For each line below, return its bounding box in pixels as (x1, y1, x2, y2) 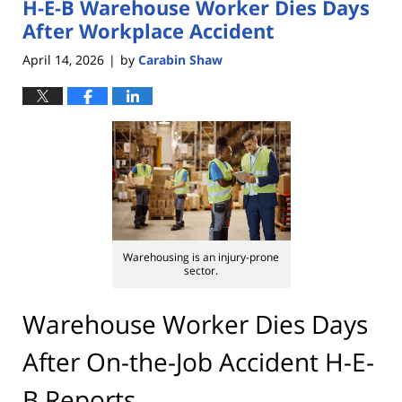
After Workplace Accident (22, 17, 275, 45)
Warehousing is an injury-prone (123, 249, 279, 265)
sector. (184, 262, 218, 278)
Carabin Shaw (138, 50, 223, 68)
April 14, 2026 (22, 50, 104, 68)
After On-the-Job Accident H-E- (22, 344, 374, 379)
